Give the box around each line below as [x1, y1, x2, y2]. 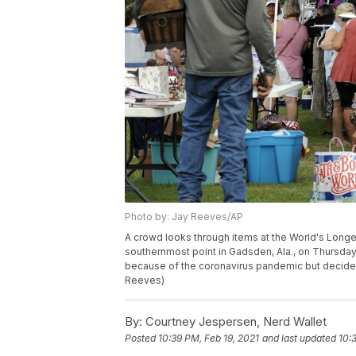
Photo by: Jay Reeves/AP [125, 211, 243, 223]
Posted [125, 332, 158, 345]
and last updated [262, 332, 336, 345]
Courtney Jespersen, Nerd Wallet [142, 314, 327, 330]
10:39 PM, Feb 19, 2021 [158, 332, 259, 345]
